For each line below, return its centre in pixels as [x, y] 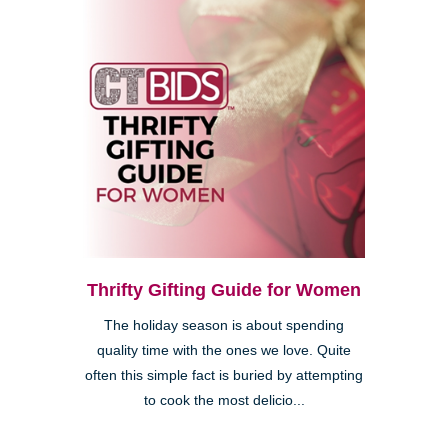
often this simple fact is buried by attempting [224, 376]
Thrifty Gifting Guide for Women [224, 290]
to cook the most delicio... [224, 401]
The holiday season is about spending [224, 326]
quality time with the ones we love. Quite [224, 351]
